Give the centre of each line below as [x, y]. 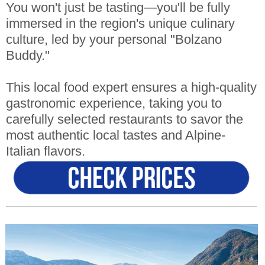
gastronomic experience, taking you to [114, 104]
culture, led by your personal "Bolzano [114, 40]
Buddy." [28, 56]
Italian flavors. [45, 152]
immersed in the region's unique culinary [120, 24]
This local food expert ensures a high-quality [131, 88]
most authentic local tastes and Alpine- [115, 136]
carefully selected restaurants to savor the [124, 120]
